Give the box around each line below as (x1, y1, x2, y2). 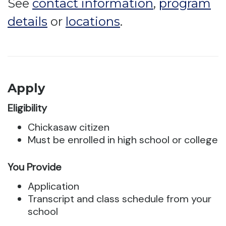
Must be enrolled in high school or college (28, 133, 218, 146)
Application (28, 180, 79, 193)
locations (66, 14, 120, 29)
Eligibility (8, 101, 47, 115)
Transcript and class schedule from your (28, 192, 211, 205)
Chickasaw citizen (28, 121, 109, 134)
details (8, 14, 47, 29)
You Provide (8, 160, 62, 174)
